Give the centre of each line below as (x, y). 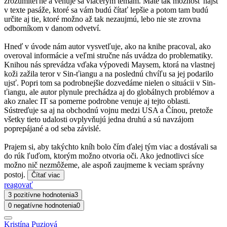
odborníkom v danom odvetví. (52, 28)
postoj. (16, 174)
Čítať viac (46, 175)
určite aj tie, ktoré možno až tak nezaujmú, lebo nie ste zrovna (102, 19)
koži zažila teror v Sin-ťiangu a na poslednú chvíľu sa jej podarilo (109, 73)
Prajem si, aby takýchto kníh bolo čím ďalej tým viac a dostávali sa (110, 146)
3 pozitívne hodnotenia (41, 195)
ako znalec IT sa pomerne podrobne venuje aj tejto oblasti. (97, 101)
